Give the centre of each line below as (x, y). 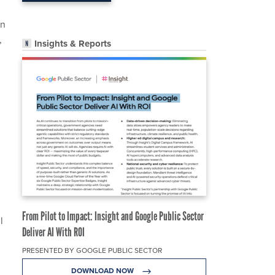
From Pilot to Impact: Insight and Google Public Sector (113, 216)
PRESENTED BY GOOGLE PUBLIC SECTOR (92, 251)
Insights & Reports (73, 44)
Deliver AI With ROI (53, 232)
